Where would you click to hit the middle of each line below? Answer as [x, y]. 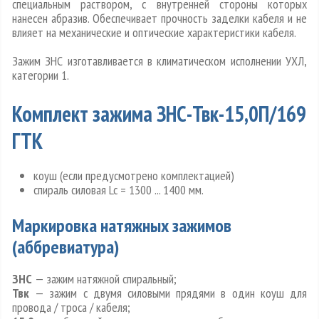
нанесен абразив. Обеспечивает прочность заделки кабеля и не [159, 19]
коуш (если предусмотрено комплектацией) [134, 176]
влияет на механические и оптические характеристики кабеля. [154, 33]
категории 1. [41, 75]
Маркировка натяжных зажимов [122, 226]
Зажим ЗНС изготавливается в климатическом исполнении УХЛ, [159, 61]
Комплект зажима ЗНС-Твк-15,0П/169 [159, 114]
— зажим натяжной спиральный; [104, 279]
